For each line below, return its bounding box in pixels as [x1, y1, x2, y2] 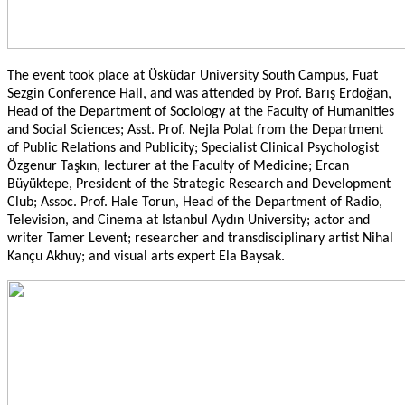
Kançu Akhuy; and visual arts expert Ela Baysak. [7, 250, 285, 265]
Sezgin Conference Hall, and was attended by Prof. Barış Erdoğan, [7, 87, 391, 102]
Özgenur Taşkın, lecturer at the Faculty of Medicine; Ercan [7, 159, 349, 174]
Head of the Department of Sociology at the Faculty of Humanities [7, 105, 394, 120]
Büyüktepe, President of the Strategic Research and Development [7, 177, 391, 193]
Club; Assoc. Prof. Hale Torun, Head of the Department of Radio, [7, 195, 382, 211]
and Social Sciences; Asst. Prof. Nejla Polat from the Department [7, 123, 383, 138]
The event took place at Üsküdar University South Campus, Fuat [7, 69, 378, 84]
